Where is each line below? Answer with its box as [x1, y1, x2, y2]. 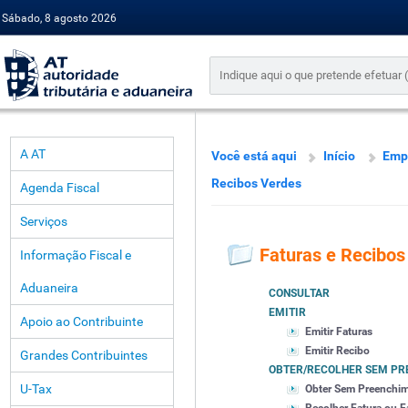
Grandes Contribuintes [20, 348, 148, 362]
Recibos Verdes [211, 176, 301, 190]
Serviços [20, 214, 67, 229]
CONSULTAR [269, 287, 330, 301]
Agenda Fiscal [20, 180, 99, 195]
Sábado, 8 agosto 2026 [2, 12, 117, 25]
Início [323, 148, 355, 163]
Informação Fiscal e [20, 248, 131, 262]
